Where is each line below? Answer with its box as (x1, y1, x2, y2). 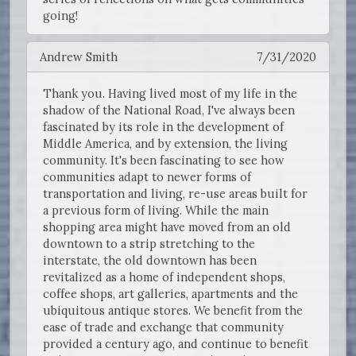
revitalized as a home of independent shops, (43, 269, 285, 285)
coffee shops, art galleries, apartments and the (43, 286, 298, 302)
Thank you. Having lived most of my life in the (43, 86, 297, 102)
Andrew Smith (40, 49, 118, 65)
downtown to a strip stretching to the (43, 236, 255, 252)
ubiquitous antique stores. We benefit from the (43, 303, 303, 319)
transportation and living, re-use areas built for (43, 186, 308, 202)
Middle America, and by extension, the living (43, 136, 288, 152)
